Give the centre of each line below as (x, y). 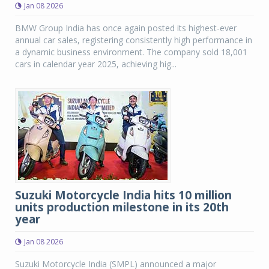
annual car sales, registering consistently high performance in (134, 40)
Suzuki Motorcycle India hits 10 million (123, 195)
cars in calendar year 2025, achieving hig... (96, 64)
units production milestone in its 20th (122, 207)
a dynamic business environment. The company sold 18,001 (131, 52)
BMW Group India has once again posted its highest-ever (126, 28)
